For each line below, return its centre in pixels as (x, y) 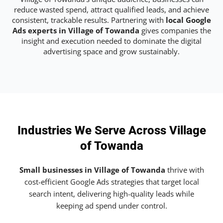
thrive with (184, 170)
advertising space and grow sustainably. (111, 51)
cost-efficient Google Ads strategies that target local (111, 182)
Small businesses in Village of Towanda (92, 170)
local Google (188, 20)
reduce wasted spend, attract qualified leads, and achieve (111, 9)
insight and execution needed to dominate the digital (111, 41)
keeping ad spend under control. (111, 206)
